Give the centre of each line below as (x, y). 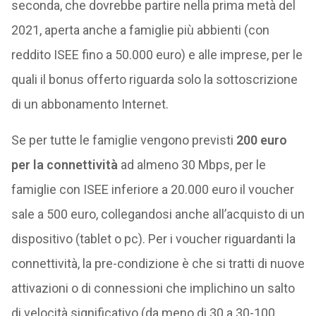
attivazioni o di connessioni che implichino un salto (153, 288)
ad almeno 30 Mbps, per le (192, 165)
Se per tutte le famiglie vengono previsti (123, 140)
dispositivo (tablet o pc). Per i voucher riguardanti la (153, 239)
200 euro (261, 140)
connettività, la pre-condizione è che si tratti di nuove (158, 263)
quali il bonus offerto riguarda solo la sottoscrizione (154, 79)
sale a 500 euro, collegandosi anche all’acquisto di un (158, 214)
